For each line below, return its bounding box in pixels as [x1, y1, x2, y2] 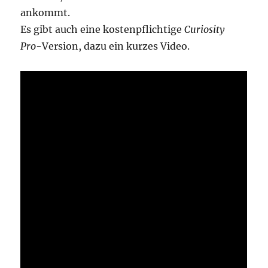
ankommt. [20, 6, 71, 19]
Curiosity [184, 23, 225, 35]
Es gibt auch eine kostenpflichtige [20, 23, 185, 35]
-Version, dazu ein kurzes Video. [36, 39, 190, 52]
